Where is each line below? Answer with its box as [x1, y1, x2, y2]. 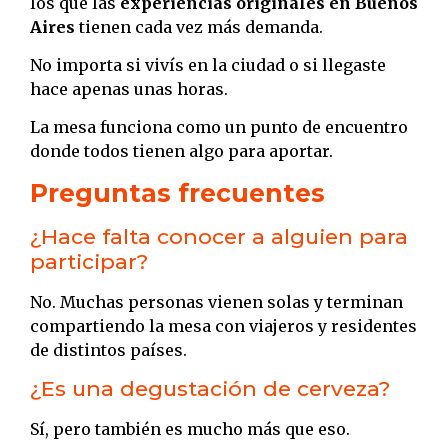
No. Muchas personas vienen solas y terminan [30, 291, 403, 312]
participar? [30, 248, 148, 274]
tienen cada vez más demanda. [75, 16, 323, 37]
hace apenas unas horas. [30, 78, 228, 99]
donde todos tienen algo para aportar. [30, 141, 333, 162]
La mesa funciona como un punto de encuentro [30, 117, 408, 138]
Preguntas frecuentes [30, 177, 325, 208]
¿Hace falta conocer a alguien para [30, 223, 408, 249]
